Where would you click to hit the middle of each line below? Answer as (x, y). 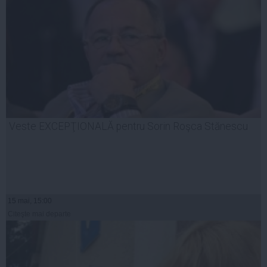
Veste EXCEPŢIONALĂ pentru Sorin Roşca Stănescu (128, 127)
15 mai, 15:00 (30, 201)
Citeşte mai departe (39, 214)
